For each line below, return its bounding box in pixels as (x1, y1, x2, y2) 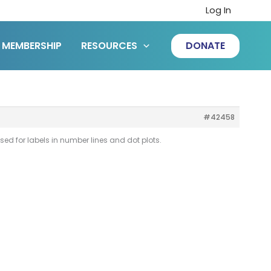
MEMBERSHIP (2, 38, 62, 53)
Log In (205, 4, 231, 16)
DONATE (186, 38, 225, 53)
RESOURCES (81, 38, 138, 53)
